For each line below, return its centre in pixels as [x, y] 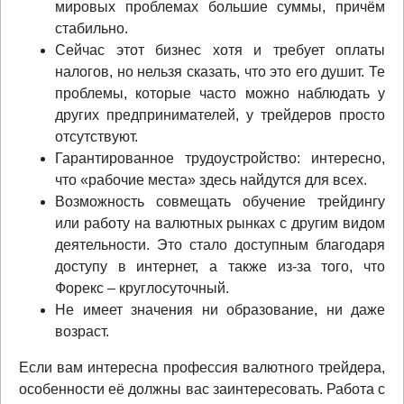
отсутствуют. [96, 136]
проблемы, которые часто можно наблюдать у [220, 93]
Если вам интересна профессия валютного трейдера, [202, 367]
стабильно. [92, 28]
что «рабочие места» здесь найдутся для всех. [211, 179]
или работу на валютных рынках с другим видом [220, 223]
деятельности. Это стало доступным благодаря [220, 244]
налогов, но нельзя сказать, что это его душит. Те [220, 71]
